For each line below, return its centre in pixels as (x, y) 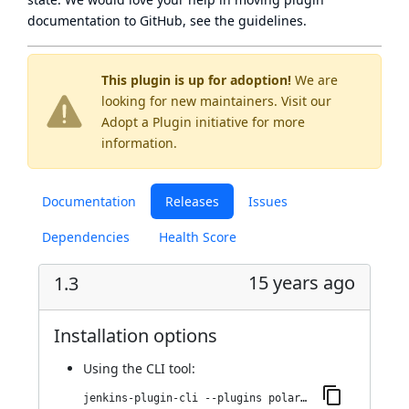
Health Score (198, 237)
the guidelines (259, 21)
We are (315, 80)
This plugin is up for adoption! (196, 80)
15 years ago (302, 283)
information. (139, 143)
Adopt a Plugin (147, 122)
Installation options (136, 336)
